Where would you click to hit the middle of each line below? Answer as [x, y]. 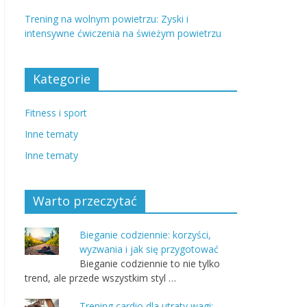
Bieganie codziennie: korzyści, [145, 235]
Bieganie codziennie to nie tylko [150, 263]
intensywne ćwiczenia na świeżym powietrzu [123, 33]
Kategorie [62, 79]
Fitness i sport [56, 113]
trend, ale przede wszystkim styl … [100, 278]
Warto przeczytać [85, 201]
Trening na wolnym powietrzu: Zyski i [107, 19]
